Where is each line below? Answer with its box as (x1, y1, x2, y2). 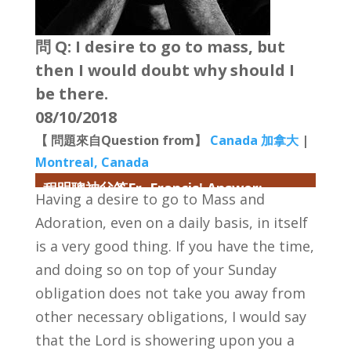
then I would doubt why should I (34, 60, 295, 81)
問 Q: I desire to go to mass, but (34, 36, 285, 57)
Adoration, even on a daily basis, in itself (34, 213, 308, 232)
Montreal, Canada (34, 154, 149, 171)
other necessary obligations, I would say (34, 307, 306, 326)
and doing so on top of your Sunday (34, 260, 277, 279)
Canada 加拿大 (209, 132, 299, 149)
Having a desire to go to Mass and (34, 190, 265, 208)
